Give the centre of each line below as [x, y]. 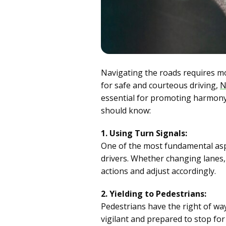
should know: [126, 110]
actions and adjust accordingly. [158, 171]
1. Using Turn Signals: [144, 133]
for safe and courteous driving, [160, 85]
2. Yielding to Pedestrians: [154, 193]
